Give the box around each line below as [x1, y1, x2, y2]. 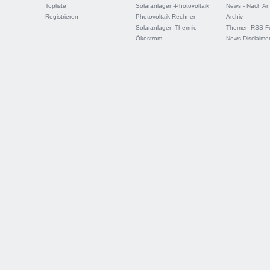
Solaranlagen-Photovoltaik [136, 2, 209, 9]
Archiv [226, 13, 243, 20]
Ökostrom [136, 35, 162, 42]
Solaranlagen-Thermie [136, 24, 197, 31]
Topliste [45, 2, 66, 9]
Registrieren [45, 13, 78, 20]
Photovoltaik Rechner [136, 13, 195, 20]
